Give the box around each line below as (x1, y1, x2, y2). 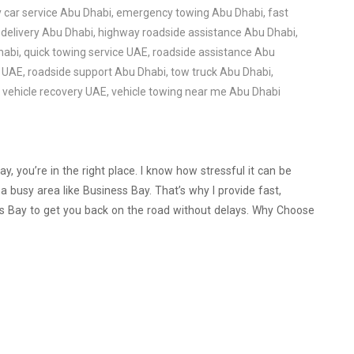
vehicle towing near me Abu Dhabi (111, 85, 281, 99)
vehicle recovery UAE (2, 85, 107, 99)
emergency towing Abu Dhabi (116, 6, 263, 20)
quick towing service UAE (24, 46, 148, 59)
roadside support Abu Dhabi (28, 66, 166, 79)
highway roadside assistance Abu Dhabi (98, 26, 296, 40)
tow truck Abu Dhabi (171, 66, 271, 79)
